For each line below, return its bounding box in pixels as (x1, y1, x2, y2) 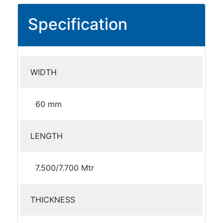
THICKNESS (30, 194, 75, 205)
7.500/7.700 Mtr (35, 162, 94, 173)
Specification (28, 14, 127, 34)
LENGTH (30, 130, 63, 141)
